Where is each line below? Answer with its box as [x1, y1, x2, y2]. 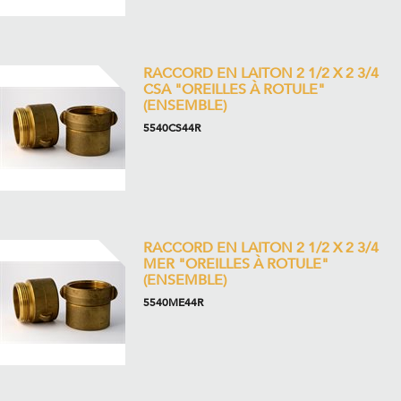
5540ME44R [143, 295, 203, 310]
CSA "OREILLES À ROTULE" [143, 80, 325, 99]
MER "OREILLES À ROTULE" [143, 254, 328, 274]
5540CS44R [143, 121, 200, 135]
